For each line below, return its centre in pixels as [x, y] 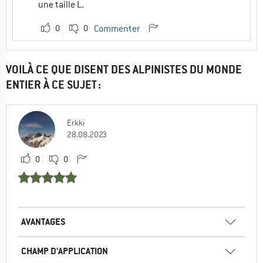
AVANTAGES [43, 222]
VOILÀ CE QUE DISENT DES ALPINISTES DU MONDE [124, 70]
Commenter [117, 29]
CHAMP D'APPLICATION [65, 251]
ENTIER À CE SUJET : [53, 85]
